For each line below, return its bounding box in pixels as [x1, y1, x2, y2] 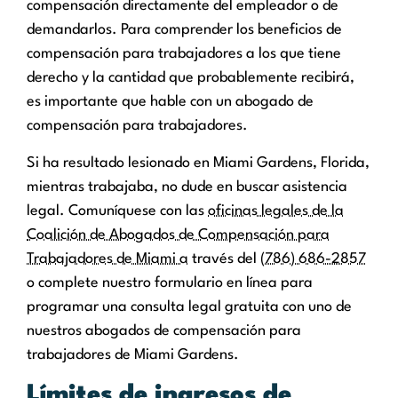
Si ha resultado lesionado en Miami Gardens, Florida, [27, 155, 370, 171]
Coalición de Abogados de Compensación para [27, 227, 330, 243]
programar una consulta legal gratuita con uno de [27, 298, 352, 314]
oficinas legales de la [208, 203, 344, 219]
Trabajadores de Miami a [27, 251, 188, 267]
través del [188, 251, 260, 267]
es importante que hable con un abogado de [27, 94, 314, 110]
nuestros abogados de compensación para [27, 322, 301, 338]
